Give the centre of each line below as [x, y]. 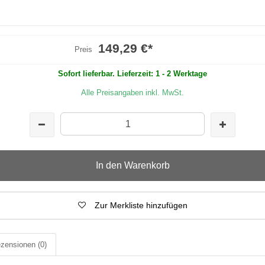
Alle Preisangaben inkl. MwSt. [132, 92]
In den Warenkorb [132, 165]
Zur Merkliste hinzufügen [141, 205]
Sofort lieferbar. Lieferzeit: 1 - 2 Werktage [132, 73]
